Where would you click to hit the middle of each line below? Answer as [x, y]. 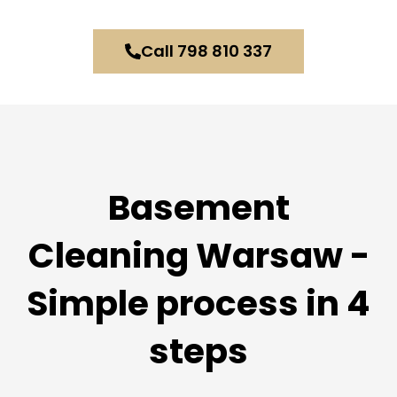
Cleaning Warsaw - [198, 256]
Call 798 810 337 [207, 51]
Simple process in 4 [198, 304]
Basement [198, 208]
